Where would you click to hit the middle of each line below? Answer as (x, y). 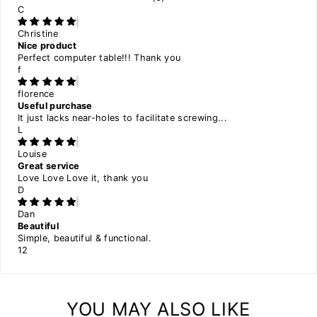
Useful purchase (55, 106)
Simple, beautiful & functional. (85, 238)
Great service (49, 166)
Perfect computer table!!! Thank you (99, 58)
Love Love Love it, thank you (83, 178)
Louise (32, 154)
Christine (38, 34)
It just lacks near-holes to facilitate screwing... (122, 118)
